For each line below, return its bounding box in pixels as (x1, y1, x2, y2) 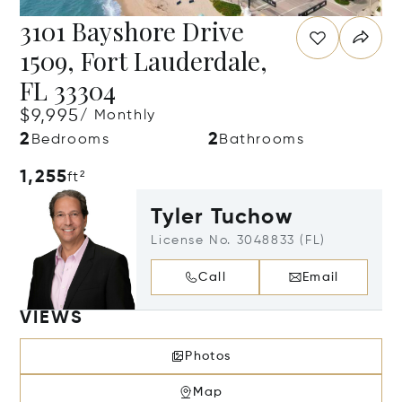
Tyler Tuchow (151, 206, 293, 228)
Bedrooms (31, 133, 110, 147)
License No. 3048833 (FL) (151, 234, 326, 247)
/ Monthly (80, 109, 156, 123)
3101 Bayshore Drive (20, 14, 245, 48)
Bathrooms (219, 133, 305, 147)
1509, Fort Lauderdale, (20, 44, 268, 77)
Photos (185, 350, 232, 363)
